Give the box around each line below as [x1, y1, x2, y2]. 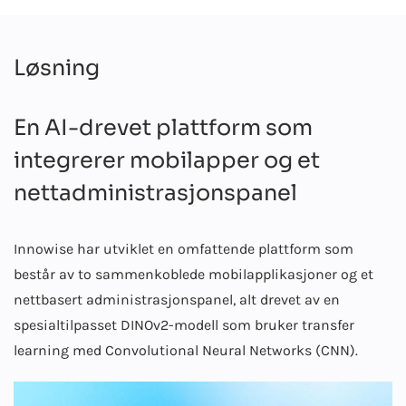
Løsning [14, 54, 100, 82]
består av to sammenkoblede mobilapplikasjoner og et [14, 266, 373, 284]
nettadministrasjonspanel [14, 179, 297, 208]
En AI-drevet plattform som [14, 114, 313, 142]
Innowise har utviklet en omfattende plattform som [14, 240, 353, 258]
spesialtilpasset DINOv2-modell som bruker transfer [14, 316, 354, 334]
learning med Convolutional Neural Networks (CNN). [14, 342, 358, 360]
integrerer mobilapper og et [14, 147, 320, 175]
